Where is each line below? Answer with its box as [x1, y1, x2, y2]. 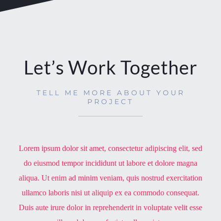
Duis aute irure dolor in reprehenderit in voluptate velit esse [19, 203, 202, 212]
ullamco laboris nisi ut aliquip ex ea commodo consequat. [22, 188, 199, 197]
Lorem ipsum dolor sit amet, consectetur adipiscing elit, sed [19, 144, 202, 152]
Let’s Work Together [24, 56, 198, 78]
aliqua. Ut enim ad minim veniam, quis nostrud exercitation [19, 173, 202, 182]
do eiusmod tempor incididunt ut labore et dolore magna [24, 158, 197, 167]
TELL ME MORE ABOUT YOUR [36, 88, 185, 97]
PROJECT [87, 97, 134, 106]
